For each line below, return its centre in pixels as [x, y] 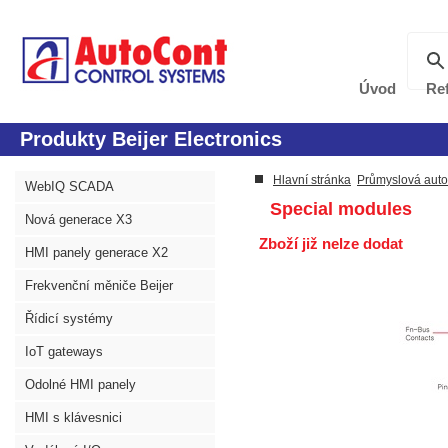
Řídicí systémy [69, 318]
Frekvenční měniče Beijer [99, 285]
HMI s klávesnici [73, 417]
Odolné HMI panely [80, 384]
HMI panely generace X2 [96, 252]
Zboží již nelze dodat [329, 243]
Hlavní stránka [312, 180]
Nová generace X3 [78, 219]
